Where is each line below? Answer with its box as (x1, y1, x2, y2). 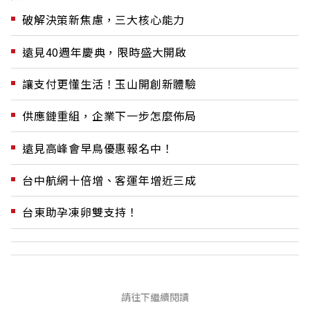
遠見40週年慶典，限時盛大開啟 (22, 43, 187, 60)
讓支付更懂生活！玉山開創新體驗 (22, 75, 197, 92)
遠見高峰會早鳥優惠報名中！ (22, 139, 174, 156)
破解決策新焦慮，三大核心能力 (22, 11, 185, 28)
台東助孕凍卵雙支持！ (22, 203, 138, 221)
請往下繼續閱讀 (121, 289, 189, 304)
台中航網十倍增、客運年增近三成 (22, 172, 197, 189)
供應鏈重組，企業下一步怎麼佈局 (22, 107, 197, 125)
